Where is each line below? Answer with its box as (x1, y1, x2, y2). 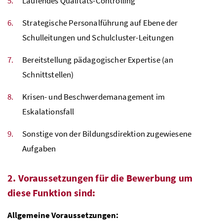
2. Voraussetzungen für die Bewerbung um (7, 171, 192, 184)
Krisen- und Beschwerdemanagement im (22, 91, 165, 102)
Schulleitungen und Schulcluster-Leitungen (22, 32, 174, 43)
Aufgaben (22, 143, 56, 154)
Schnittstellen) (22, 69, 74, 80)
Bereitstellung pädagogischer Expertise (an (22, 54, 174, 65)
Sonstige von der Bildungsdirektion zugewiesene (22, 128, 192, 139)
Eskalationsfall (22, 106, 74, 117)
